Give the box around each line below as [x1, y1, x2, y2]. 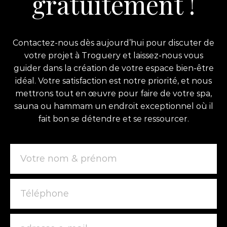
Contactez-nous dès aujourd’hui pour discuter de [13, 37, 214, 48]
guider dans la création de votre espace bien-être [13, 63, 214, 73]
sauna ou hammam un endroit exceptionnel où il [14, 101, 213, 111]
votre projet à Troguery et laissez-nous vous [24, 50, 203, 60]
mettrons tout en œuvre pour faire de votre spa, [15, 88, 212, 98]
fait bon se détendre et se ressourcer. [38, 113, 189, 124]
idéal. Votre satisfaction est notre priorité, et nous [15, 75, 212, 86]
